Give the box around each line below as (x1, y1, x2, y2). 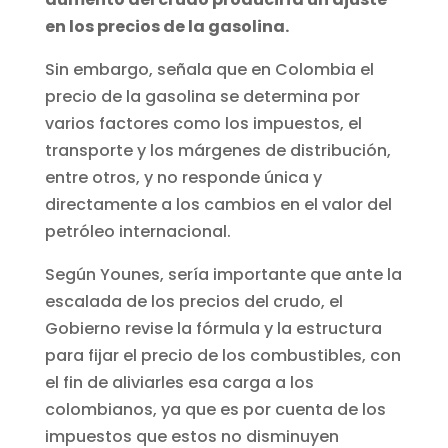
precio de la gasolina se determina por (44, 85, 360, 109)
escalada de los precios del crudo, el (44, 290, 343, 314)
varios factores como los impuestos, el (44, 112, 362, 136)
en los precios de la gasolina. (44, 15, 292, 39)
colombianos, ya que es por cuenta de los (44, 398, 386, 422)
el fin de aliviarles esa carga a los (44, 371, 314, 395)
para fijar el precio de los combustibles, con (44, 344, 401, 368)
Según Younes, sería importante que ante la (44, 263, 402, 287)
